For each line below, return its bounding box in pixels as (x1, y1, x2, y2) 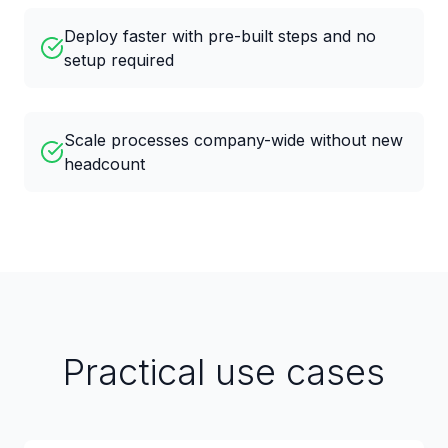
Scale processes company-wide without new (64, 130, 403, 150)
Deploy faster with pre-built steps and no (64, 26, 376, 46)
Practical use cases (63, 350, 385, 394)
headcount (64, 154, 145, 174)
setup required (64, 50, 174, 70)
